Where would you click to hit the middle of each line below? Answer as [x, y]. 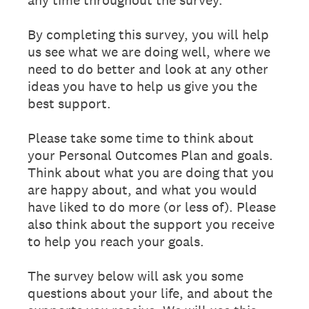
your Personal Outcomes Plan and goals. [150, 155]
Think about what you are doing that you [151, 172]
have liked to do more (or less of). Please [152, 207]
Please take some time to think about [141, 138]
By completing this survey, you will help [148, 34]
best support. [69, 103]
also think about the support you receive [151, 224]
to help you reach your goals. [116, 241]
